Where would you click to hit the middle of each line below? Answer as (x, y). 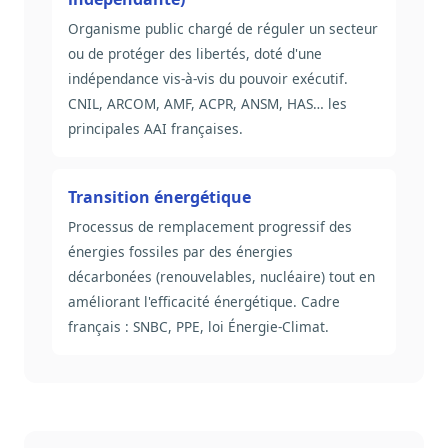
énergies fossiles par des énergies (180, 252)
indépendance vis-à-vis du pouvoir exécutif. (208, 79)
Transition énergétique (159, 197)
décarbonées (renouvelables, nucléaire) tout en (221, 277)
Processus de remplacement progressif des (210, 227)
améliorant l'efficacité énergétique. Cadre (204, 302)
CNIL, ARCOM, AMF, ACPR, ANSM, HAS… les (207, 104)
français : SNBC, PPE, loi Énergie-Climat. (198, 327)
